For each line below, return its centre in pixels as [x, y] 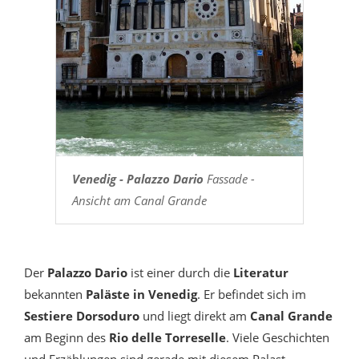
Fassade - [229, 179]
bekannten [53, 294]
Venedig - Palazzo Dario [137, 179]
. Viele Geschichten [278, 338]
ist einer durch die [182, 273]
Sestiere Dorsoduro [83, 316]
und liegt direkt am [196, 316]
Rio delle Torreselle [167, 338]
